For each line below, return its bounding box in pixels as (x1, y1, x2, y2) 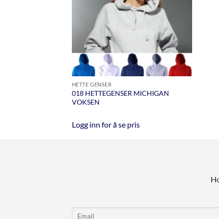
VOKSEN (71, 98, 100, 107)
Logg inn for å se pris (71, 119, 140, 129)
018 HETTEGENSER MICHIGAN (71, 89, 169, 98)
